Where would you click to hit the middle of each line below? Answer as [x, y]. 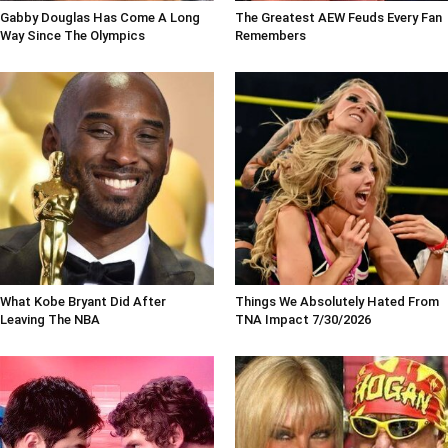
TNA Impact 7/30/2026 [302, 320]
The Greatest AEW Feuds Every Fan [338, 17]
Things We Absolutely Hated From [336, 302]
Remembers [270, 35]
